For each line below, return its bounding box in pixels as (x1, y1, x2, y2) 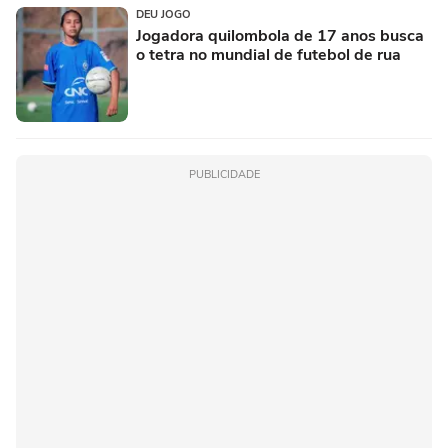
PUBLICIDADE (188, 167, 260, 183)
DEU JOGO (136, 7, 191, 23)
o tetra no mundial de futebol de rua (136, 44, 401, 67)
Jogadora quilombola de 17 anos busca (136, 25, 424, 48)
